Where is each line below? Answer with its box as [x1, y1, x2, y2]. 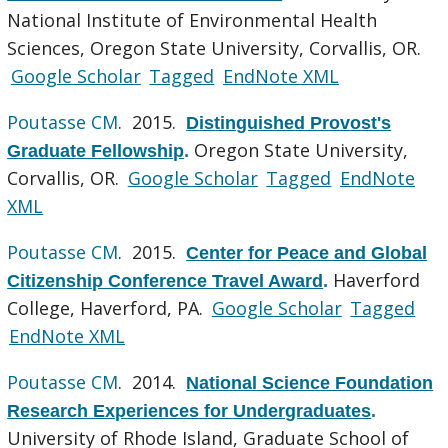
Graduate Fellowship [7, 140, 185, 161]
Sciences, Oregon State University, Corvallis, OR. [7, 35, 422, 60]
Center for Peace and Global [186, 242, 428, 263]
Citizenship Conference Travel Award [7, 270, 324, 291]
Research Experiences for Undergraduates [7, 400, 372, 421]
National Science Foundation [186, 372, 434, 393]
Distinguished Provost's [186, 112, 392, 133]
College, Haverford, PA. [7, 295, 209, 320]
